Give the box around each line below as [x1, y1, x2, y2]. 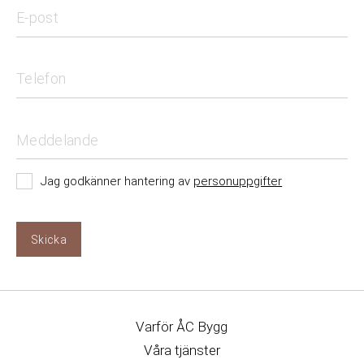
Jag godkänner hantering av [41, 173, 194, 188]
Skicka [31, 232, 67, 246]
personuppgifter [193, 173, 283, 188]
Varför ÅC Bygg [136, 318, 228, 335]
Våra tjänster [143, 341, 220, 358]
